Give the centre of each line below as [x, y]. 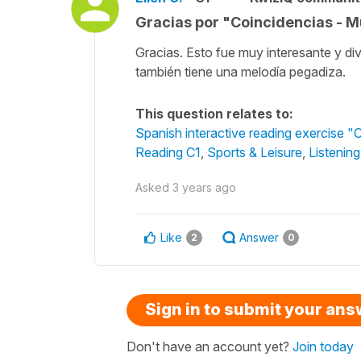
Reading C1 [168, 152]
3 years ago [204, 187]
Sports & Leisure [255, 152]
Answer [259, 237]
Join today [323, 346]
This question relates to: [214, 113]
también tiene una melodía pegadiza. [241, 71]
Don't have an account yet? [210, 346]
